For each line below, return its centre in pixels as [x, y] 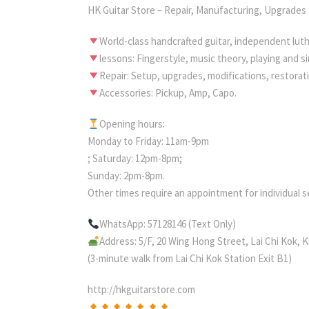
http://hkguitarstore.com [141, 290]
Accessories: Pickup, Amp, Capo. [168, 93]
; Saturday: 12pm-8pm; [135, 159]
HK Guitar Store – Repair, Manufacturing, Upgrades [197, 10]
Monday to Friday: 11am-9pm [148, 141]
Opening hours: [132, 124]
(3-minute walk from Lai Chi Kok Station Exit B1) [190, 259]
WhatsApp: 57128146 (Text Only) [168, 224]
